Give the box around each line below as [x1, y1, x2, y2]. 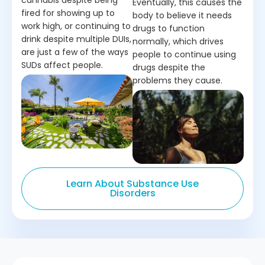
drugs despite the [132, 62, 205, 74]
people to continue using [132, 49, 236, 61]
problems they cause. [132, 75, 222, 87]
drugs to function [132, 22, 205, 35]
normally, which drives [132, 35, 224, 48]
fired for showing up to [21, 7, 115, 20]
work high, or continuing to [21, 20, 131, 33]
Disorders [109, 186, 156, 200]
